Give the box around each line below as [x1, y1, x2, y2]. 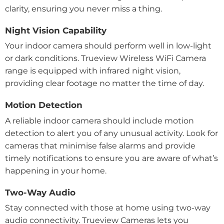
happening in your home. [5, 165, 108, 175]
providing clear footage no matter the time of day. [5, 78, 204, 88]
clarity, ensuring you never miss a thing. [5, 4, 164, 14]
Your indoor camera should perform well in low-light [5, 41, 211, 51]
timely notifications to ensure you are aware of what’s [5, 153, 218, 163]
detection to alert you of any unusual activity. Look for [5, 128, 218, 138]
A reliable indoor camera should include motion [5, 115, 194, 125]
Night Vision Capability [5, 25, 106, 36]
